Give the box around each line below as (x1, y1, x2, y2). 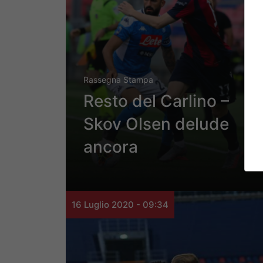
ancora (83, 137, 138, 157)
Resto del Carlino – (83, 91, 229, 112)
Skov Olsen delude (83, 114, 229, 134)
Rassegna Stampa (83, 75, 153, 85)
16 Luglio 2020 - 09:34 (72, 199, 168, 211)
